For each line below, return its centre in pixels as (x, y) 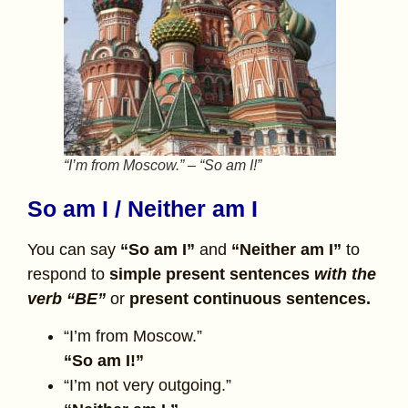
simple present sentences (212, 274)
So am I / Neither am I (143, 208)
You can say (74, 249)
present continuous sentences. (250, 298)
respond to (68, 274)
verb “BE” (69, 298)
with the (345, 274)
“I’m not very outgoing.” (148, 386)
